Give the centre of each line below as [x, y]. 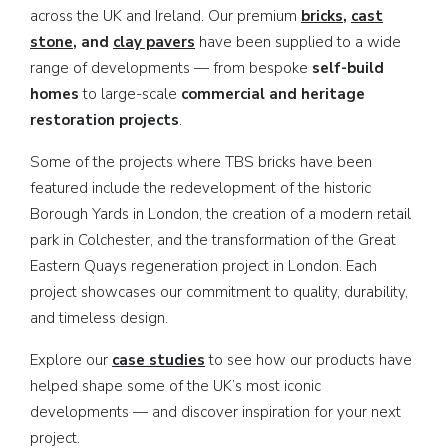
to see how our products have [308, 359]
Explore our [71, 359]
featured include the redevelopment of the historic [200, 187]
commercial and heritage [273, 93]
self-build [348, 67]
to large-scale [130, 93]
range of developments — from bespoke [171, 67]
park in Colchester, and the [119, 239]
